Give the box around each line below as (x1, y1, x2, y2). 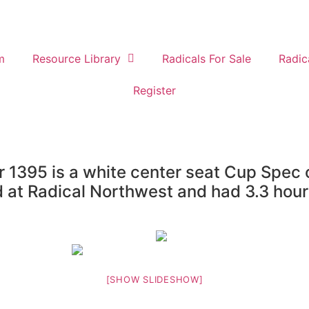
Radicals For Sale (161, 52, 251, 66)
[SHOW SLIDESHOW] (106, 274, 203, 285)
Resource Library (32, 52, 121, 66)
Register (133, 83, 176, 97)
